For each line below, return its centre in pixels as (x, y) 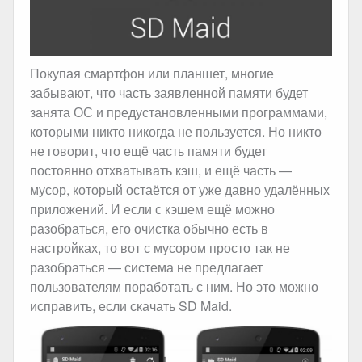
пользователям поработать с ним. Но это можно (174, 287)
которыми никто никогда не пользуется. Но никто (176, 132)
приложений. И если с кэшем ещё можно (152, 209)
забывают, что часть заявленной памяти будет (169, 93)
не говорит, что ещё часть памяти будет (148, 151)
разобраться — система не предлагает (146, 267)
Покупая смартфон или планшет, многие (152, 74)
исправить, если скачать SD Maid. (131, 306)
